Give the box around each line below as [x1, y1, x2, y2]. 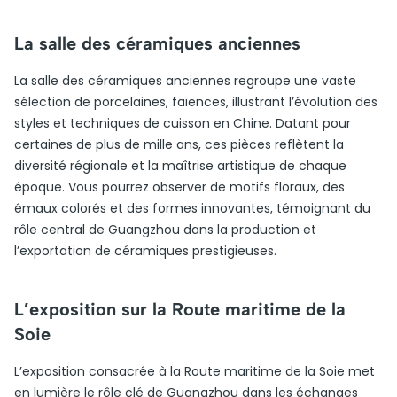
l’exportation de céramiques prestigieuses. [14, 242, 276, 260]
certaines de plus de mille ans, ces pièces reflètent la [14, 136, 344, 153]
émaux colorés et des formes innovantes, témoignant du [14, 199, 370, 217]
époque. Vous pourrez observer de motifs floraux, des [14, 178, 345, 196]
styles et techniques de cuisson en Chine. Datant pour [14, 114, 351, 132]
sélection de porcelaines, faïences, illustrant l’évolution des [14, 93, 378, 111]
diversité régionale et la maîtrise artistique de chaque [14, 157, 346, 175]
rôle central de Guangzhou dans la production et [14, 221, 316, 238]
